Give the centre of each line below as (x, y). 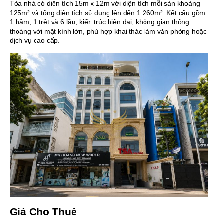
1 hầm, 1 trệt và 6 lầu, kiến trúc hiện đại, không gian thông (100, 22)
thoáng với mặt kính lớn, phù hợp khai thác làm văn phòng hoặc (108, 31)
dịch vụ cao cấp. (35, 40)
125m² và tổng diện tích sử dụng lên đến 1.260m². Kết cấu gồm (108, 12)
